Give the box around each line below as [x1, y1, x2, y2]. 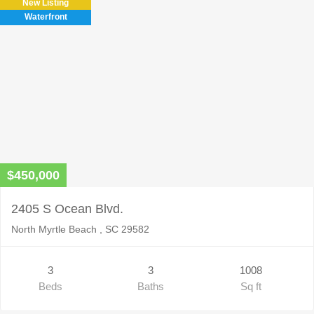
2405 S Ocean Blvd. [11, 201, 123, 216]
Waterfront [24, 11, 67, 22]
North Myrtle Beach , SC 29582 [11, 223, 149, 235]
